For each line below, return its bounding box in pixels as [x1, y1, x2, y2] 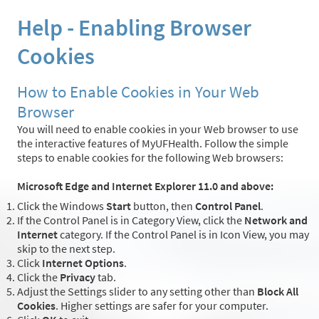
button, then [131, 199, 195, 214]
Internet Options [42, 256, 124, 271]
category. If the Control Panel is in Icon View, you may [58, 227, 309, 242]
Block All [257, 284, 298, 299]
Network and [244, 213, 308, 228]
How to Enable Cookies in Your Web [17, 82, 259, 103]
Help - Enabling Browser [17, 14, 251, 43]
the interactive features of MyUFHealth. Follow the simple [17, 136, 288, 151]
